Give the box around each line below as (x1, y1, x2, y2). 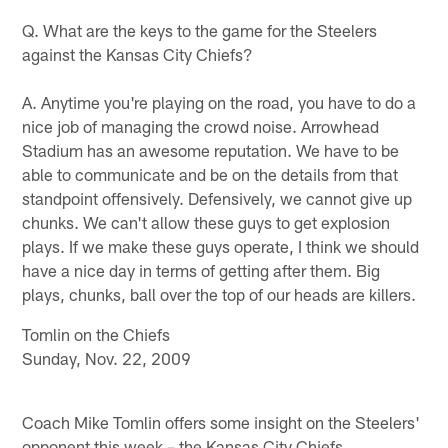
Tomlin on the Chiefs (22, 323, 171, 344)
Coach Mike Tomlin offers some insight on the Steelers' (22, 411, 421, 432)
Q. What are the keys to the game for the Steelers (22, 19, 378, 40)
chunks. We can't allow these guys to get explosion (22, 211, 391, 232)
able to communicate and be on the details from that (22, 163, 399, 184)
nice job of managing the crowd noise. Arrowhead (22, 115, 380, 136)
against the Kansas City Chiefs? (22, 43, 254, 64)
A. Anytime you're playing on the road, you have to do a (22, 91, 417, 112)
